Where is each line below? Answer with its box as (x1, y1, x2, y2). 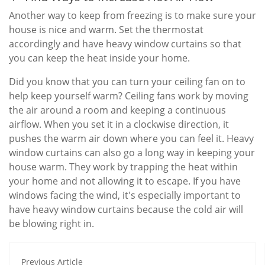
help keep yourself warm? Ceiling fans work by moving (9, 89, 248, 103)
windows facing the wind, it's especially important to (9, 189, 241, 202)
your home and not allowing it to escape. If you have (9, 174, 241, 188)
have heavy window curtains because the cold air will (9, 203, 243, 216)
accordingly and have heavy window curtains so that (9, 37, 241, 51)
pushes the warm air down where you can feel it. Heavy (9, 132, 254, 146)
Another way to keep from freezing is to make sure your (9, 9, 256, 22)
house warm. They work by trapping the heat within (9, 160, 238, 174)
